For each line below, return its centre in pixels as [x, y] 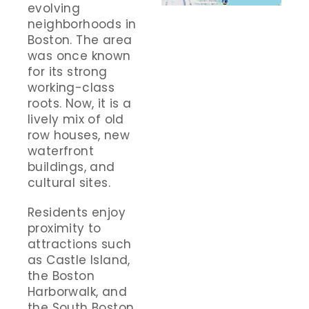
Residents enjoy [77, 212]
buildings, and [71, 167]
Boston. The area [80, 40]
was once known [79, 56]
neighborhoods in [82, 24]
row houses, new [79, 135]
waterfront [61, 151]
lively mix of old [76, 119]
